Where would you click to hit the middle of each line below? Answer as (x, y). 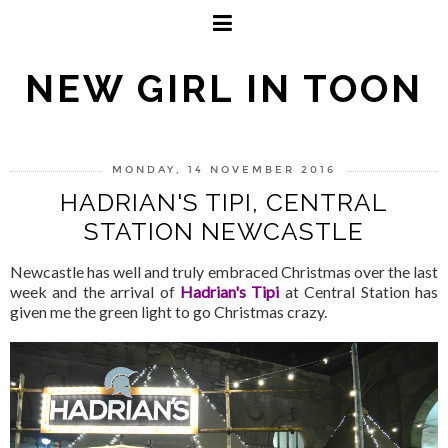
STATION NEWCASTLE (224, 231)
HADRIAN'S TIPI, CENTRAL (224, 202)
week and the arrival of (95, 291)
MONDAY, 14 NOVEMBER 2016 (224, 170)
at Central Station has (361, 291)
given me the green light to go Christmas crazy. (168, 311)
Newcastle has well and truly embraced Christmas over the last (224, 271)
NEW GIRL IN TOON (224, 88)
